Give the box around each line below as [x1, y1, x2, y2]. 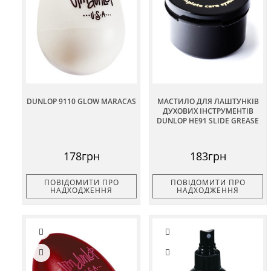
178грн [63, 148, 100, 163]
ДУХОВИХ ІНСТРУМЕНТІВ [162, 105, 253, 116]
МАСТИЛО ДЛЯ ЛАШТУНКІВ [157, 96, 259, 106]
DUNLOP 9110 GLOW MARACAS [27, 96, 136, 106]
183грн [189, 148, 226, 163]
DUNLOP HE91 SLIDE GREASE [157, 115, 259, 126]
